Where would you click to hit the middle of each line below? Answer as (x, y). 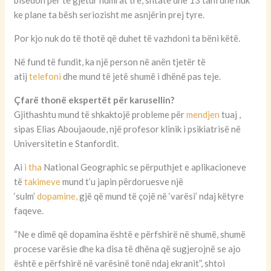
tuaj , (230, 115)
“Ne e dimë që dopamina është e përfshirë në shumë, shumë (130, 234)
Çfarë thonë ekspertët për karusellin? (94, 100)
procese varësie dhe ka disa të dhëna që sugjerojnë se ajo (128, 249)
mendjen (203, 115)
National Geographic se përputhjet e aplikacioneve (144, 167)
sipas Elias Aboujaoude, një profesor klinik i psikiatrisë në (128, 129)
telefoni (45, 77)
